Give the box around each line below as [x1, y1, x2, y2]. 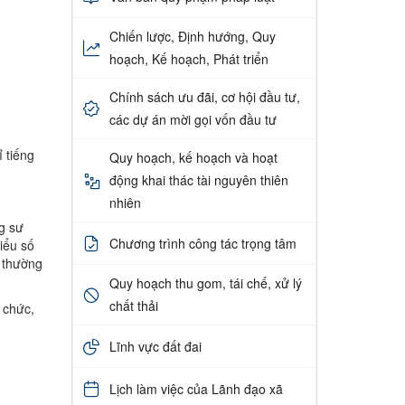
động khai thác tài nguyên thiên [108, 171, 288, 190]
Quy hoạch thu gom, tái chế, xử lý [108, 274, 302, 293]
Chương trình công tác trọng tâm [108, 233, 297, 252]
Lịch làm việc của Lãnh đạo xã [108, 379, 283, 398]
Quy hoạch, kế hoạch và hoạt [108, 148, 278, 167]
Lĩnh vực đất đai [108, 336, 202, 355]
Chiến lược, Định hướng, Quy [108, 27, 276, 46]
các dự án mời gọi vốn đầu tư [108, 110, 277, 129]
